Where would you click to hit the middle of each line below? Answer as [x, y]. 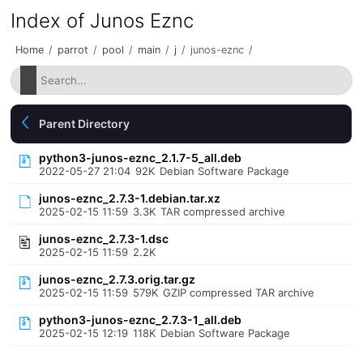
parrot [73, 50]
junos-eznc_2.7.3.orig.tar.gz [117, 279]
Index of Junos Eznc [102, 21]
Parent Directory [85, 124]
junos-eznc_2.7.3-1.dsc [104, 239]
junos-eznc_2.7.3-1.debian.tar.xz [130, 198]
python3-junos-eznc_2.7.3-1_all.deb [141, 320]
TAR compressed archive [223, 211]
